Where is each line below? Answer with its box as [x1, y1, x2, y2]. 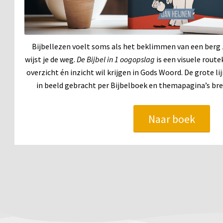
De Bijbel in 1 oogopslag [77, 54, 155, 64]
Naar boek [148, 111, 195, 126]
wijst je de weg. [25, 54, 77, 64]
